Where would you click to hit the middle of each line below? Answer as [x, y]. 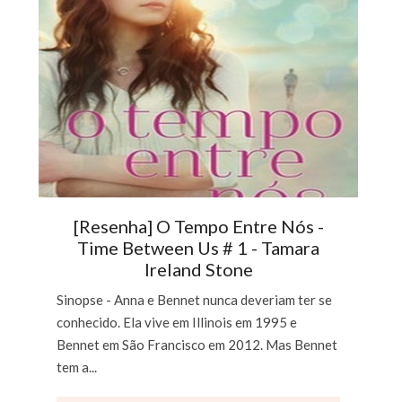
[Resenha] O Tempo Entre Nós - [198, 227]
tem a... [77, 367]
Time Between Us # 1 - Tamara [199, 248]
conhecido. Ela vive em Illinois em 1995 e [177, 323]
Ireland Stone [198, 270]
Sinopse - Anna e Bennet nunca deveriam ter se [195, 300]
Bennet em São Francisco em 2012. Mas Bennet [197, 345]
